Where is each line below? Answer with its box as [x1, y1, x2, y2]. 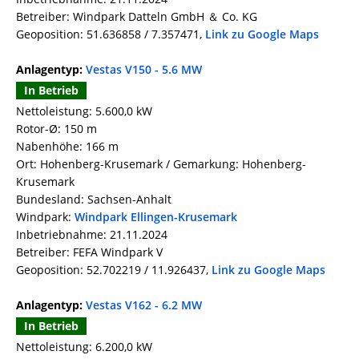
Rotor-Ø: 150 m [16, 121, 97, 137]
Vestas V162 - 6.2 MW [86, 297, 202, 313]
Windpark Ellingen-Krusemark [75, 209, 237, 225]
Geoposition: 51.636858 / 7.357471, [16, 26, 205, 42]
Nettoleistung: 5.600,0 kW [16, 103, 152, 119]
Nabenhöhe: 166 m [16, 139, 119, 155]
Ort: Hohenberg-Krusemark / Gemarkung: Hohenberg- [16, 156, 306, 172]
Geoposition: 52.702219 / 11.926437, [16, 262, 212, 278]
